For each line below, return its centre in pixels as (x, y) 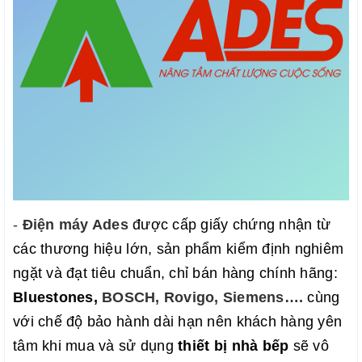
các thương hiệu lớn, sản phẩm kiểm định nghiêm (179, 249)
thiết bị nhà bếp (234, 346)
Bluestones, (58, 298)
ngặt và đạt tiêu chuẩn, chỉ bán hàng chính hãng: (175, 274)
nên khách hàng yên (275, 322)
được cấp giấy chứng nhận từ (232, 225)
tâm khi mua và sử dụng (96, 346)
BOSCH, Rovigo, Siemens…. (203, 298)
